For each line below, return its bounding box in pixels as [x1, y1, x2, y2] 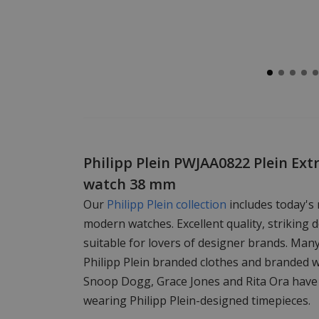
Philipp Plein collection [107, 197, 229, 213]
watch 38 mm [83, 174, 176, 194]
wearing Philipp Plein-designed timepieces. [83, 293, 310, 309]
